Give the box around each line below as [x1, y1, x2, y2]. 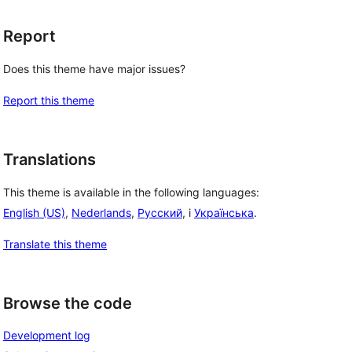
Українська [194, 205, 254, 219]
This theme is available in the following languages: [3, 185, 259, 199]
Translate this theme [3, 236, 107, 251]
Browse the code [3, 293, 132, 313]
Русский [137, 205, 182, 219]
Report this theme [3, 93, 94, 107]
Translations [3, 150, 96, 169]
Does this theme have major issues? [3, 62, 185, 75]
